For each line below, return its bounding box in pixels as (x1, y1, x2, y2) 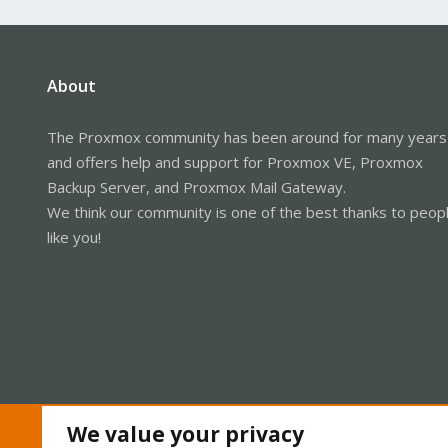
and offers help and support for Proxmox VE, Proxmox (47, 151, 423, 172)
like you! (47, 226, 101, 247)
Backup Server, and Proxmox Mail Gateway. (47, 176, 346, 197)
